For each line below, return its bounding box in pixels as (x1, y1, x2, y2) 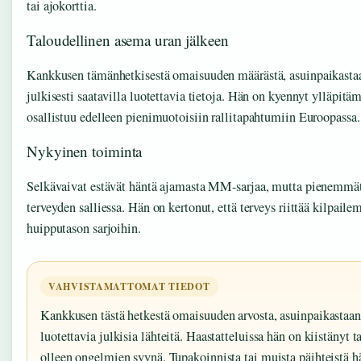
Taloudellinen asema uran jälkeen (27, 29, 229, 50)
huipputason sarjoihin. (27, 218, 141, 237)
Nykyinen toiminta (27, 140, 143, 161)
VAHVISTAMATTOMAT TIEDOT (48, 279, 210, 293)
